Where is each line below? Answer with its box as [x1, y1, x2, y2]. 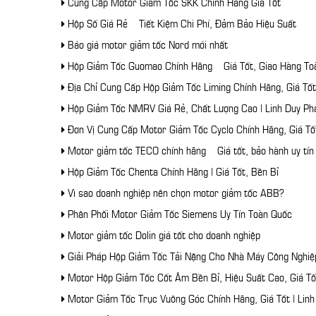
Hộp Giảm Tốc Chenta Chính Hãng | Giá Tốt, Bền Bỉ [65, 163, 279, 178]
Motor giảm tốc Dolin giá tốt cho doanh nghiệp [65, 226, 260, 241]
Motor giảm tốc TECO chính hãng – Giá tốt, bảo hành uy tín [65, 142, 314, 157]
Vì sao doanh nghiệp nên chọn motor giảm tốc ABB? [65, 184, 284, 199]
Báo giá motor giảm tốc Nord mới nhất [65, 36, 228, 51]
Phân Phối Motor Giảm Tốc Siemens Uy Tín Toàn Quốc [65, 205, 292, 220]
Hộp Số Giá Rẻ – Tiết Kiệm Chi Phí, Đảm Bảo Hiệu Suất [65, 15, 296, 30]
